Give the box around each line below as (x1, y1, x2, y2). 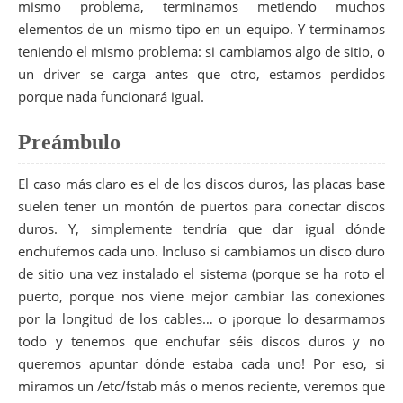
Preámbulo (18, 130, 121, 155)
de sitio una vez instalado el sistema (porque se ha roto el (18, 264, 385, 283)
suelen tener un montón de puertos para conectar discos (18, 197, 385, 216)
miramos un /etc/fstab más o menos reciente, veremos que (18, 377, 385, 396)
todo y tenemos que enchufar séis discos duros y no (18, 332, 385, 351)
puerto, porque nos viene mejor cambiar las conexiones (18, 287, 385, 306)
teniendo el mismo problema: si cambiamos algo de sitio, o (18, 41, 385, 60)
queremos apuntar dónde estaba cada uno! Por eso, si (18, 354, 385, 373)
